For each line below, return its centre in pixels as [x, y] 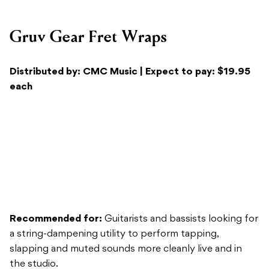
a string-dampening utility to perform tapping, [114, 170]
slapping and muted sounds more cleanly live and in [126, 185]
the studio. [34, 200]
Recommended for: [56, 155]
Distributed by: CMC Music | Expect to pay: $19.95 [130, 8]
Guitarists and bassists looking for [180, 155]
